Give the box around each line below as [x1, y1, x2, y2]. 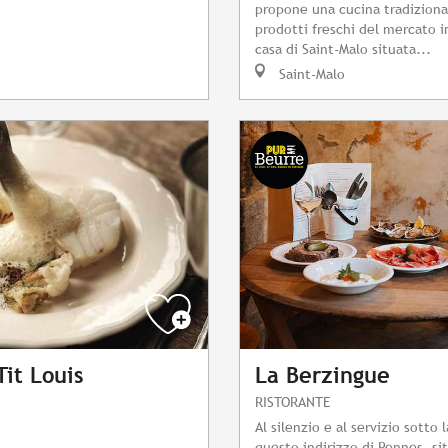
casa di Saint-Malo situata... [255, 40, 431, 58]
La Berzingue [255, 363, 390, 389]
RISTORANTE [255, 393, 331, 411]
